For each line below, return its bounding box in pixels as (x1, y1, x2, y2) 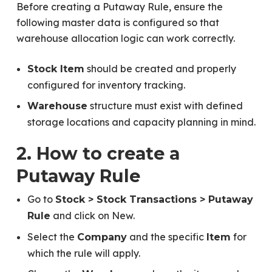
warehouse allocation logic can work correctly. (16, 32, 235, 44)
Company (76, 231, 127, 243)
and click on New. (50, 209, 135, 222)
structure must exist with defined (87, 100, 243, 112)
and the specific (126, 231, 206, 243)
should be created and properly (84, 63, 236, 75)
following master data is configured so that (16, 16, 219, 29)
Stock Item (27, 63, 84, 75)
